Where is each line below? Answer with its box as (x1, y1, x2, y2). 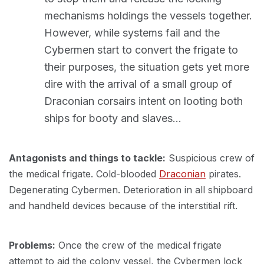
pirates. (206, 168, 241, 180)
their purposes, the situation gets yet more (44, 61, 249, 73)
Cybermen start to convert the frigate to (44, 44, 238, 56)
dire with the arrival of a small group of (44, 78, 232, 90)
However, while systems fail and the (44, 27, 220, 39)
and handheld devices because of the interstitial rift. (9, 200, 237, 212)
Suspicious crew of (166, 152, 255, 164)
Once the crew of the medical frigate (55, 239, 222, 251)
